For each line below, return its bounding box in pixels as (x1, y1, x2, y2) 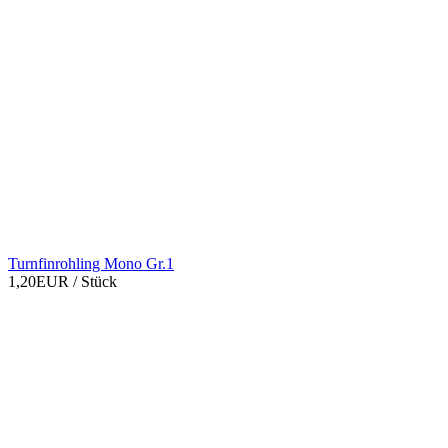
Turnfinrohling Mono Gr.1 (8, 255, 174, 273)
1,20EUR (8, 273, 73, 291)
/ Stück (73, 273, 117, 291)
